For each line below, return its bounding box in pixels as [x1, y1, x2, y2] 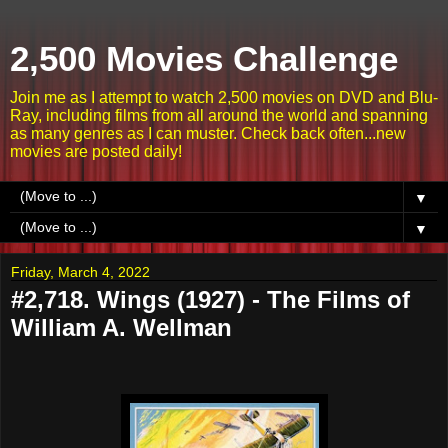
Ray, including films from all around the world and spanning [10, 107, 428, 124]
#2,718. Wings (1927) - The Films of [11, 286, 410, 313]
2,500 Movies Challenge [10, 40, 398, 78]
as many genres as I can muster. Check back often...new [10, 125, 406, 142]
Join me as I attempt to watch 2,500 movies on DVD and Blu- [10, 89, 438, 106]
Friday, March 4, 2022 [11, 264, 150, 280]
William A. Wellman [11, 314, 232, 341]
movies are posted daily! [10, 143, 182, 160]
